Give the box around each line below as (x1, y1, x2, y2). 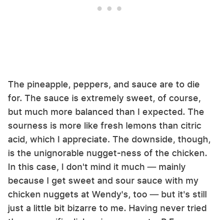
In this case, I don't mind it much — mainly (8, 162, 186, 172)
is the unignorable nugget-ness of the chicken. (8, 148, 207, 159)
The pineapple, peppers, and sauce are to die (8, 79, 200, 90)
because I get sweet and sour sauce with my (8, 175, 198, 186)
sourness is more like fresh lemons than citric (8, 120, 201, 131)
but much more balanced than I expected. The (8, 107, 204, 117)
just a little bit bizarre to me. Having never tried (8, 203, 207, 214)
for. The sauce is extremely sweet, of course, (8, 93, 201, 104)
